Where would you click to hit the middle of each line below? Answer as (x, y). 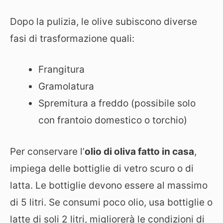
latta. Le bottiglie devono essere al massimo (109, 185)
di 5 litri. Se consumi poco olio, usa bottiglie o (111, 202)
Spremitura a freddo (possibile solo (117, 103)
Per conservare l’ (47, 151)
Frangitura (61, 69)
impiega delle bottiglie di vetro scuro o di (102, 168)
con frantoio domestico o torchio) (113, 120)
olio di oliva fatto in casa (139, 151)
